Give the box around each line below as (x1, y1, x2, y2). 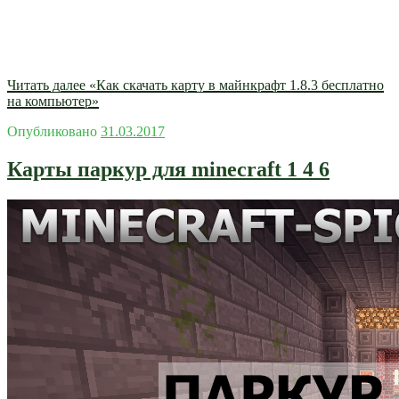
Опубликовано (7, 124, 97, 140)
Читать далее (7, 77, 85, 94)
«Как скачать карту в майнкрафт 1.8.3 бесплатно (85, 77, 384, 94)
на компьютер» (7, 94, 99, 110)
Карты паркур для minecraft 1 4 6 (7, 158, 330, 182)
